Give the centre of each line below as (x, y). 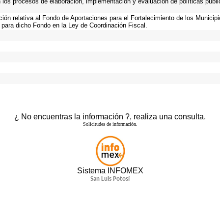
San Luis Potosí (110, 179)
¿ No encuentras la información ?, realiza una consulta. (110, 117)
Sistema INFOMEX (110, 171)
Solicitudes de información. (110, 124)
